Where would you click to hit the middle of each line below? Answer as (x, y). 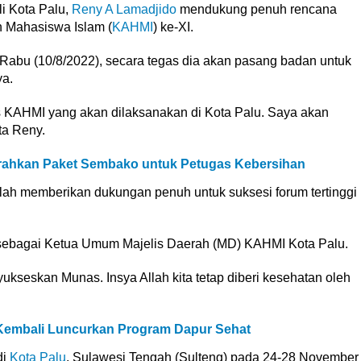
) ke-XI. (173, 27)
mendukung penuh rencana (256, 9)
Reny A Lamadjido (124, 9)
